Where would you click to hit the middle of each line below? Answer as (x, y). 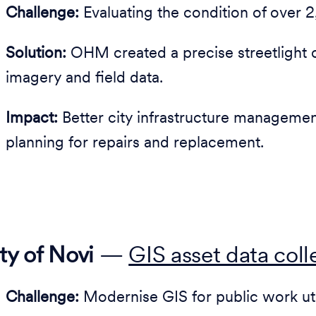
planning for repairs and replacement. (135, 144)
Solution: (36, 54)
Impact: (32, 119)
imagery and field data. (84, 79)
